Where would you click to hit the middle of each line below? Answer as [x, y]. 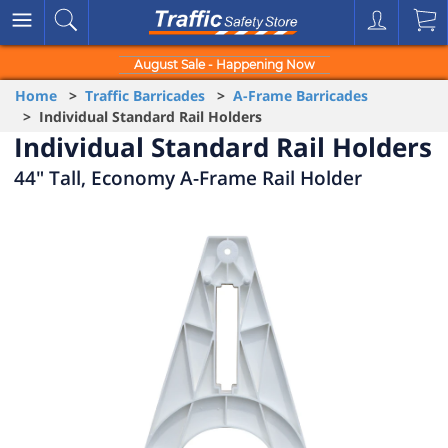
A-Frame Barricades [300, 95]
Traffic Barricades [145, 95]
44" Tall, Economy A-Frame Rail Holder [188, 177]
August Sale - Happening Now [224, 64]
